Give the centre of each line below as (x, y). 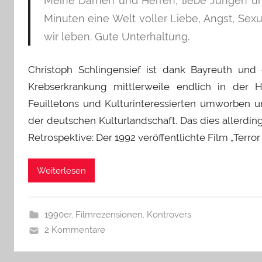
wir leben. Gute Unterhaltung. (116, 37)
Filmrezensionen (109, 215)
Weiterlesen (61, 170)
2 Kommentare (75, 230)
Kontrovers (169, 215)
